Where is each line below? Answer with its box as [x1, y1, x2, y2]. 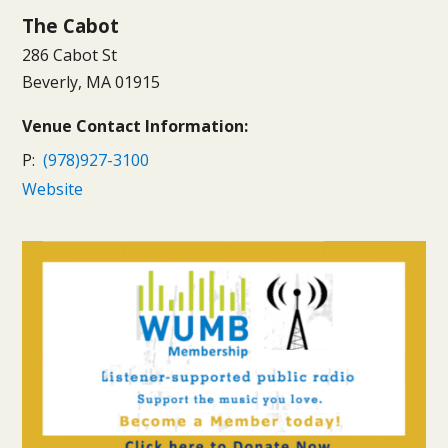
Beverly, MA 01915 [22, 71, 161, 93]
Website [22, 178, 84, 200]
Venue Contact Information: [22, 115, 249, 137]
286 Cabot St [22, 44, 118, 66]
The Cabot [22, 13, 120, 38]
